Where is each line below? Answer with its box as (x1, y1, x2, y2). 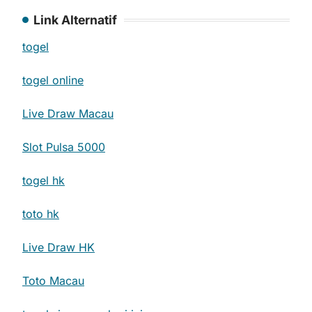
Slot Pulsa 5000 (22, 140, 105, 154)
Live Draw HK (22, 240, 95, 254)
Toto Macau (22, 274, 84, 288)
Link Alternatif (33, 13, 117, 27)
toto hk (22, 207, 59, 221)
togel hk (22, 173, 65, 187)
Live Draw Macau (22, 107, 114, 120)
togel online (22, 73, 84, 87)
